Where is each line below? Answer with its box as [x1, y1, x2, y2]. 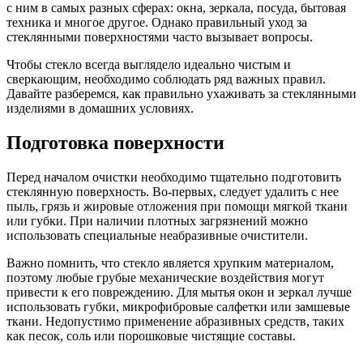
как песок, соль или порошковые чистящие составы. [6, 328, 296, 343]
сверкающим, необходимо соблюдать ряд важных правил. [6, 71, 326, 86]
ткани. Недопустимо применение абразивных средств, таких [6, 314, 344, 328]
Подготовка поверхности [6, 131, 224, 153]
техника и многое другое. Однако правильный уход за [6, 15, 307, 29]
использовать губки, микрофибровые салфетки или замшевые [6, 299, 350, 314]
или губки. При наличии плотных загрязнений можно [6, 213, 308, 228]
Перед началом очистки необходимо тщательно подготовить [6, 169, 341, 184]
